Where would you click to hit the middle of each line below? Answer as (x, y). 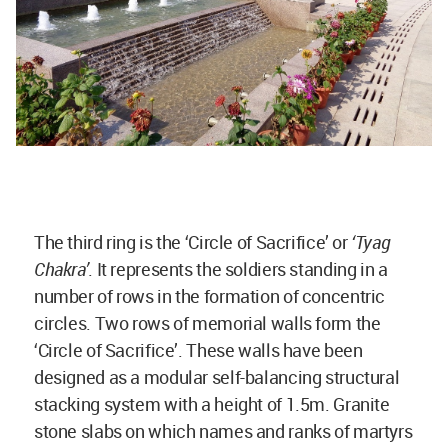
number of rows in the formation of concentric (209, 295)
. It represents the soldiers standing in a (238, 268)
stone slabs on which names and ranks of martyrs (223, 430)
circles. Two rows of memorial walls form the (207, 322)
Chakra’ (61, 268)
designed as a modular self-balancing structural (217, 376)
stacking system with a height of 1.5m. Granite (212, 403)
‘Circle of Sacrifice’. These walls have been (198, 349)
